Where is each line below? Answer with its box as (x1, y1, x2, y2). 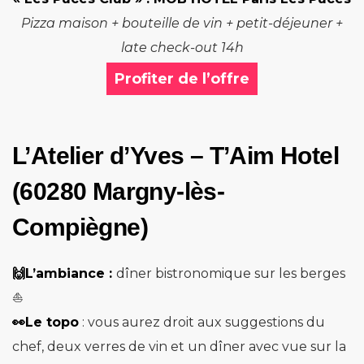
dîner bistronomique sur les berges (116, 265, 345, 281)
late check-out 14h (120, 39, 244, 55)
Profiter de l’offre (115, 69, 249, 88)
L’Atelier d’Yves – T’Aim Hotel (12, 141, 339, 169)
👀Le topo (12, 314, 79, 330)
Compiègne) (12, 213, 154, 240)
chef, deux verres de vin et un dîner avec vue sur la (12, 338, 346, 354)
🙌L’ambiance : (12, 265, 116, 281)
